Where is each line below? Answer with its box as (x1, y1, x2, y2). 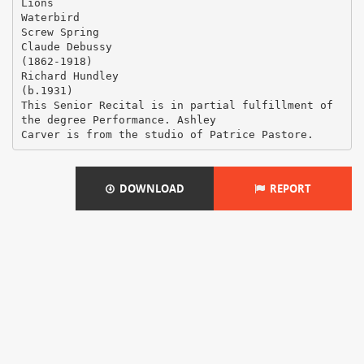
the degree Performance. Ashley (20, 113, 216, 126)
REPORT (265, 181, 311, 196)
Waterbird (20, 11, 80, 24)
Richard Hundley (20, 69, 119, 82)
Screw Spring (20, 25, 99, 38)
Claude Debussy (20, 40, 112, 53)
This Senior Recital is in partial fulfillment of (20, 98, 333, 111)
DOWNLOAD (114, 181, 184, 196)
